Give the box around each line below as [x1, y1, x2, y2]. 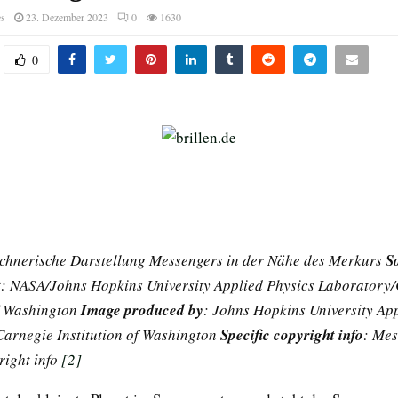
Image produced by [81, 298, 203, 321]
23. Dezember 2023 [26, 10, 108, 25]
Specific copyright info [220, 323, 363, 346]
